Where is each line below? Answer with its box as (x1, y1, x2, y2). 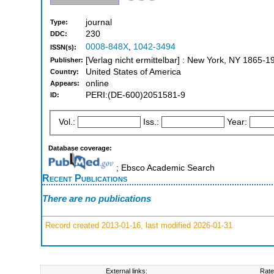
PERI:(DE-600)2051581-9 (86, 91, 185, 100)
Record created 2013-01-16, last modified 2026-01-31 (43, 220, 232, 230)
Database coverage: (48, 144, 112, 152)
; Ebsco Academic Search (113, 163, 215, 172)
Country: (50, 68, 79, 76)
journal (86, 18, 112, 28)
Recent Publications (42, 172, 127, 183)
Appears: (50, 80, 80, 87)
